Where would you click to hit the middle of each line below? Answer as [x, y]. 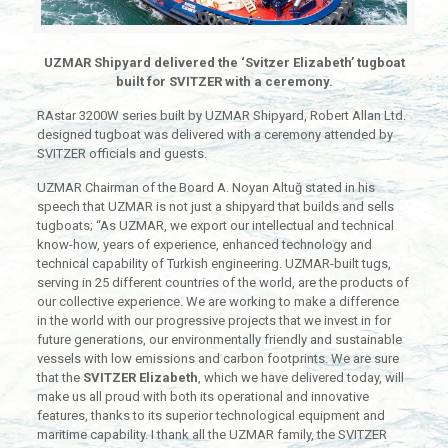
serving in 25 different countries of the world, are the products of [222, 283]
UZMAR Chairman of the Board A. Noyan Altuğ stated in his [205, 188]
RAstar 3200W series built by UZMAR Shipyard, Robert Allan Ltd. [221, 116]
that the [59, 378]
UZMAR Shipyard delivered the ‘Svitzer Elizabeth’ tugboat [224, 63]
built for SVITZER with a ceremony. [224, 82]
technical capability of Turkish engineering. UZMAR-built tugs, [213, 264]
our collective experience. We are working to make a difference [217, 302]
